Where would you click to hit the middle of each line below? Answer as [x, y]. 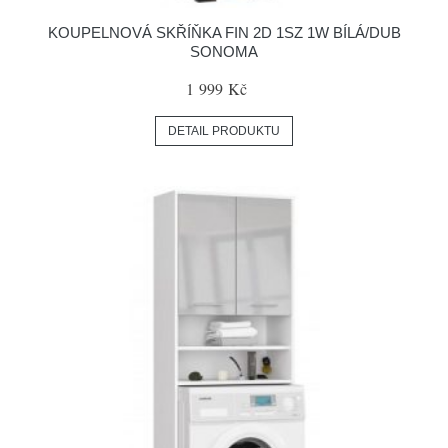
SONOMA [224, 51]
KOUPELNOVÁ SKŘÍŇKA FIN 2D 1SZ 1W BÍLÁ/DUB [224, 32]
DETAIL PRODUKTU [224, 131]
